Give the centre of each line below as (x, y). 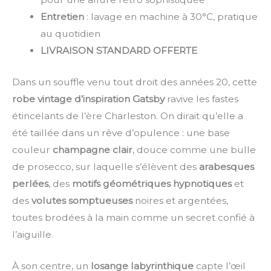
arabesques (227, 166)
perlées (30, 183)
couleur (32, 149)
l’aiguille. (33, 234)
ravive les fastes (201, 99)
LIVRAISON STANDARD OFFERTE (119, 51)
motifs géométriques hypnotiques (152, 183)
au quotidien (70, 34)
